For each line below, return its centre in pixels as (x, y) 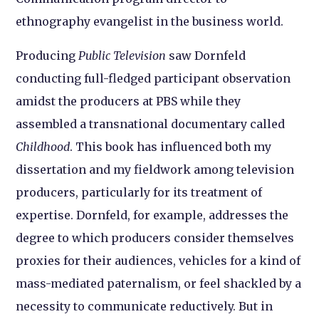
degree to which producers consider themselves (155, 238)
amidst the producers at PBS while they (129, 101)
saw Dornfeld (206, 56)
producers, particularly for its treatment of (139, 192)
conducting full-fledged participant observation (153, 78)
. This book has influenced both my (171, 147)
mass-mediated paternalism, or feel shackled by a (159, 283)
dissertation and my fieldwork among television (155, 169)
